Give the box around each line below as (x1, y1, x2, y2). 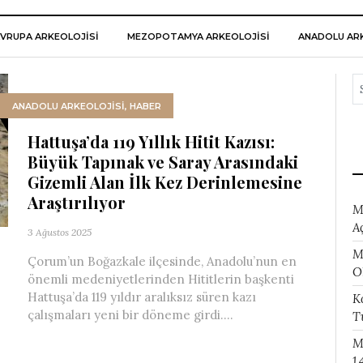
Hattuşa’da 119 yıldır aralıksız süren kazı (28, 289, 256, 305)
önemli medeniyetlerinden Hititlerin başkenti (28, 271, 294, 287)
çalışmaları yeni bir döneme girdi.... (28, 307, 233, 322)
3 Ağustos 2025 (28, 226, 92, 238)
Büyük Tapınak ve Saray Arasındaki (28, 151, 298, 173)
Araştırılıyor (28, 191, 126, 213)
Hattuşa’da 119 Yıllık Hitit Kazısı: (28, 130, 275, 152)
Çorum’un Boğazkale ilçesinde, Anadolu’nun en (28, 254, 297, 269)
